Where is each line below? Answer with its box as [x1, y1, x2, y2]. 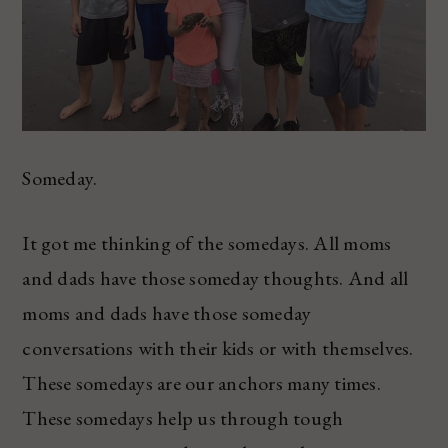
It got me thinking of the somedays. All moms [22, 230, 392, 257]
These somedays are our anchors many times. [22, 370, 381, 397]
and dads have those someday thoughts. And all [22, 265, 409, 292]
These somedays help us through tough [22, 405, 344, 432]
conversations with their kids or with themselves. [22, 335, 414, 362]
